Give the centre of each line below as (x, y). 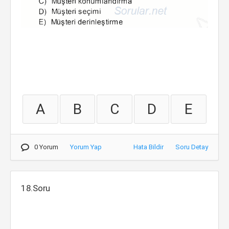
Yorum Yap (86, 147)
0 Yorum (46, 147)
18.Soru (36, 188)
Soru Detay (192, 147)
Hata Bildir (148, 147)
